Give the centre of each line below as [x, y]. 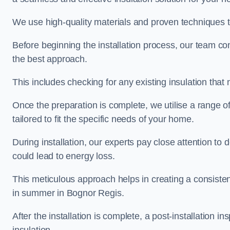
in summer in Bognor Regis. [68, 193]
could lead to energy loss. [64, 156]
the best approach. [50, 59]
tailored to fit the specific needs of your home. [103, 119]
